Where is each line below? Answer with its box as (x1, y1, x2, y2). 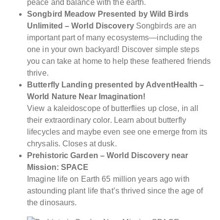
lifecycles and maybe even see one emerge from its (27, 127, 207, 136)
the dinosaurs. (27, 198, 77, 207)
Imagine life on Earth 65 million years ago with (27, 174, 190, 183)
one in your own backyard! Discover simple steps (27, 45, 199, 54)
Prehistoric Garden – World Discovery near (27, 151, 189, 160)
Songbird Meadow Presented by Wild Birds (27, 9, 189, 18)
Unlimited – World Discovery (27, 21, 134, 30)
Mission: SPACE (27, 163, 89, 171)
